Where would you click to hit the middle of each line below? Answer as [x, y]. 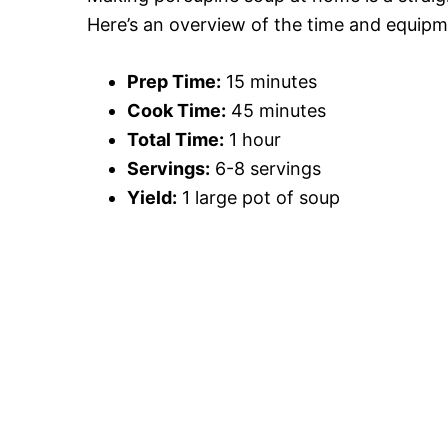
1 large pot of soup [258, 198]
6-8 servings [265, 169]
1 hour [252, 140]
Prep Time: [174, 82]
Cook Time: [176, 111]
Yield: [152, 198]
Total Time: [175, 140]
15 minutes [269, 82]
